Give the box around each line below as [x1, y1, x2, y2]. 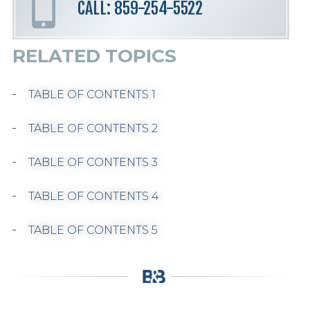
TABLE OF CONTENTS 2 [28, 122, 158, 135]
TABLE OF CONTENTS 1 [28, 88, 156, 101]
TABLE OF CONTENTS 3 [28, 156, 158, 169]
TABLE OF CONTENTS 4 [28, 190, 159, 203]
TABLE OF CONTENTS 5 [28, 224, 158, 237]
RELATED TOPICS [12, 45, 176, 67]
